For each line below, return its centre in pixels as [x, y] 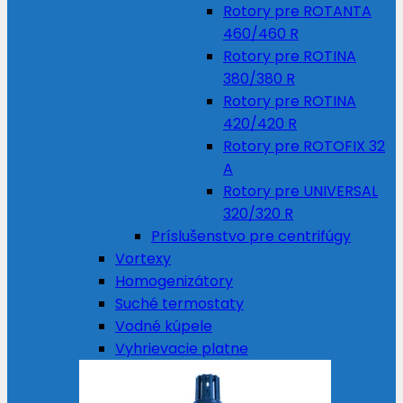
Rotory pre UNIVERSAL [300, 191]
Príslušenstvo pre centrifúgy [251, 236]
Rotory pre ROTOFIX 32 [304, 146]
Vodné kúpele [164, 326]
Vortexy [143, 259]
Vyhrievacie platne [182, 349]
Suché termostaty [179, 304]
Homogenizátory [174, 281]
